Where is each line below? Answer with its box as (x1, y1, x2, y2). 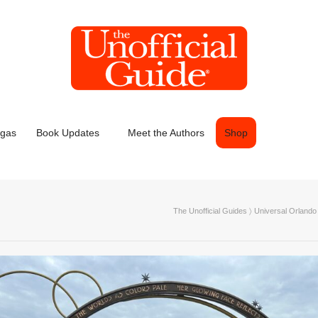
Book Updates (36, 127, 99, 138)
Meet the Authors (128, 127, 204, 138)
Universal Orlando (254, 207, 317, 215)
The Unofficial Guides (173, 207, 247, 215)
